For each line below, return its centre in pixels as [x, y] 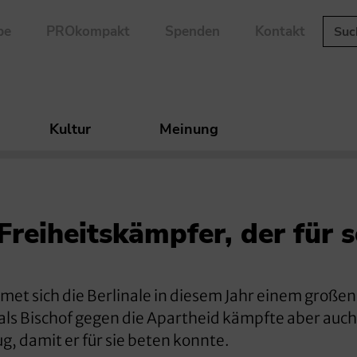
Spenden [192, 31]
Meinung [189, 129]
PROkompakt [88, 31]
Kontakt [280, 31]
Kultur [70, 129]
